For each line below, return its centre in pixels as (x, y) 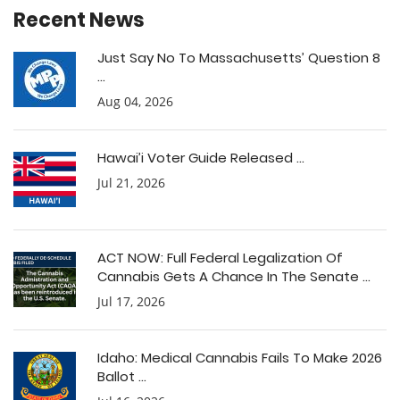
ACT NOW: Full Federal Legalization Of (220, 258)
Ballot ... (122, 376)
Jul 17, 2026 (131, 301)
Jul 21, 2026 (131, 183)
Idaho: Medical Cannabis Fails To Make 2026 (240, 358)
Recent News (79, 20)
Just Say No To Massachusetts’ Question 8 (239, 58)
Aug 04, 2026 (135, 101)
